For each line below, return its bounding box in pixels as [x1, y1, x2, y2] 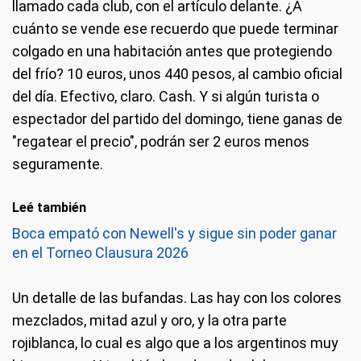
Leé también [12, 200, 86, 215]
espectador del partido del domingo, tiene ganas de [12, 110, 342, 127]
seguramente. [12, 156, 106, 172]
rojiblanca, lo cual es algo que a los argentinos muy [12, 334, 338, 351]
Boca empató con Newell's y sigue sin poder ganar [12, 225, 337, 242]
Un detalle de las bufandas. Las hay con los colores [12, 289, 342, 306]
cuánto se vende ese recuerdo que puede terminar [12, 20, 338, 37]
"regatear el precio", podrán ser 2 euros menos [12, 133, 309, 150]
